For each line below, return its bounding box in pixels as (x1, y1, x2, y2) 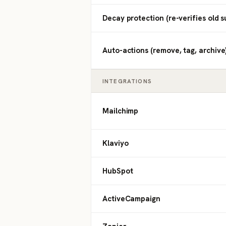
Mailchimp (102, 106, 139, 116)
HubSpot (102, 166, 133, 176)
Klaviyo (102, 138, 129, 148)
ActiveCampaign (102, 194, 160, 204)
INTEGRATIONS (102, 77, 152, 85)
